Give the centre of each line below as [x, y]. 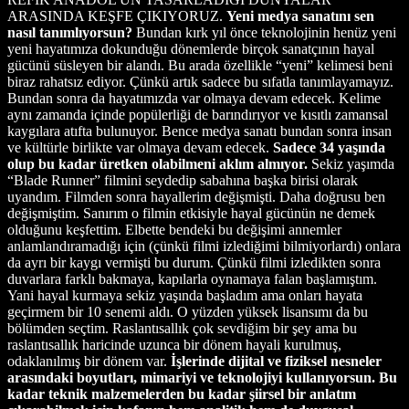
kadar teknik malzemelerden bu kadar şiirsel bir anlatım [182, 393]
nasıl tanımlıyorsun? [72, 32]
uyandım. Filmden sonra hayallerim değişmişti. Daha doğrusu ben [196, 196]
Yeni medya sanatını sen [300, 16]
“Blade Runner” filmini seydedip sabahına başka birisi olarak [183, 180]
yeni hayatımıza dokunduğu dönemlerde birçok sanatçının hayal [191, 48]
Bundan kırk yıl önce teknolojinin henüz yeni [266, 32]
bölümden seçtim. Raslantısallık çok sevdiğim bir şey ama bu [182, 328]
